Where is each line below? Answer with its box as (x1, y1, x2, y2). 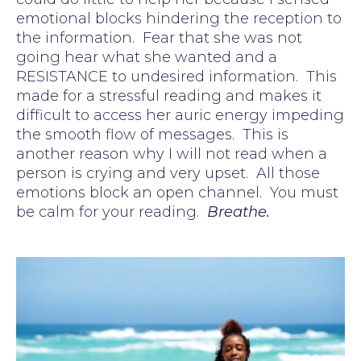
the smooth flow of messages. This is (16, 125, 288, 143)
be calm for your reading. (16, 202, 207, 221)
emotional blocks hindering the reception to (16, 9, 342, 27)
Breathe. (207, 202, 270, 221)
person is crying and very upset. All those (16, 164, 320, 182)
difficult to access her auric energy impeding (16, 106, 344, 124)
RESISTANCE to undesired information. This (16, 67, 337, 85)
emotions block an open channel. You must (16, 183, 338, 201)
